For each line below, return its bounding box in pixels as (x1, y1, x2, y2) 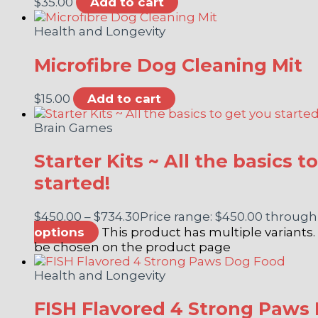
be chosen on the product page (34, 240, 231, 255)
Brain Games (34, 120, 113, 135)
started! (34, 171, 110, 194)
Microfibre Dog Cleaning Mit (34, 53, 302, 76)
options (34, 225, 84, 240)
